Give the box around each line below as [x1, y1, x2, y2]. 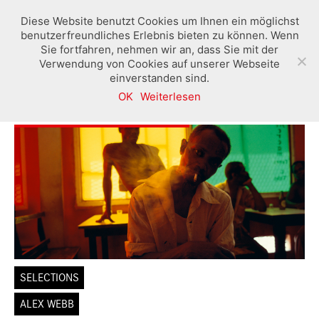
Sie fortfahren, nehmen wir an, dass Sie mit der [41, 43, 278, 56]
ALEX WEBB [19, 298, 74, 311]
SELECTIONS [19, 271, 79, 285]
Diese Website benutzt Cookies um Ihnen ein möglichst [20, 14, 299, 28]
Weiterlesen [140, 90, 201, 103]
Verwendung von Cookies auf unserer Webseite [39, 57, 280, 70]
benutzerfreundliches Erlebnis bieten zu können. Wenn [20, 28, 299, 42]
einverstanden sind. [110, 71, 209, 85]
